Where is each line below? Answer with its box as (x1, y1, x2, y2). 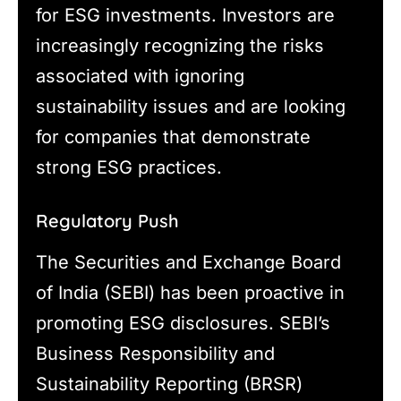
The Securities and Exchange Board (36, 251, 341, 273)
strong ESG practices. (36, 156, 222, 178)
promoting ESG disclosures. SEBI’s (36, 311, 330, 334)
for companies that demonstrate (36, 125, 311, 148)
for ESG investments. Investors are (36, 4, 335, 26)
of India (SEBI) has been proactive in (36, 281, 345, 303)
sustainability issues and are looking (36, 95, 346, 117)
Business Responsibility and (36, 342, 275, 364)
